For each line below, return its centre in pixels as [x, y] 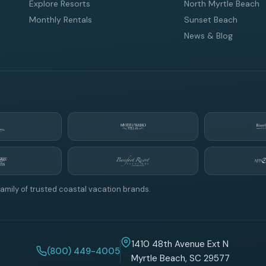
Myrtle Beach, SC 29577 [180, 258]
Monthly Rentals [61, 20]
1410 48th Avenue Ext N [180, 244]
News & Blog [209, 36]
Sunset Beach [211, 20]
